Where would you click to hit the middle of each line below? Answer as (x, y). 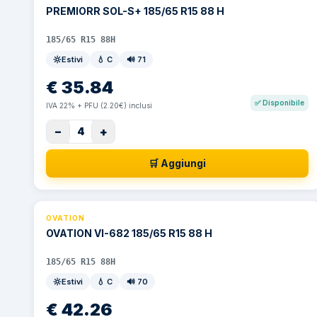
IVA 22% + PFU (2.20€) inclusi (99, 105)
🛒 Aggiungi (178, 163)
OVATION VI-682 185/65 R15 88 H (129, 233)
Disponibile (284, 103)
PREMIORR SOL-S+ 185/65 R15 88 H (135, 11)
